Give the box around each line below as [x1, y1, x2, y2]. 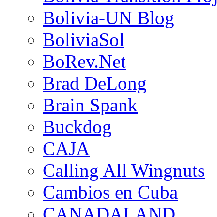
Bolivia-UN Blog [43, 7, 174, 29]
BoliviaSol [43, 29, 124, 50]
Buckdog [43, 116, 112, 138]
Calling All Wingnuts [43, 160, 205, 181]
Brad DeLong [43, 73, 147, 94]
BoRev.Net [43, 51, 126, 72]
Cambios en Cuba [43, 182, 178, 203]
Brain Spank [43, 94, 138, 116]
